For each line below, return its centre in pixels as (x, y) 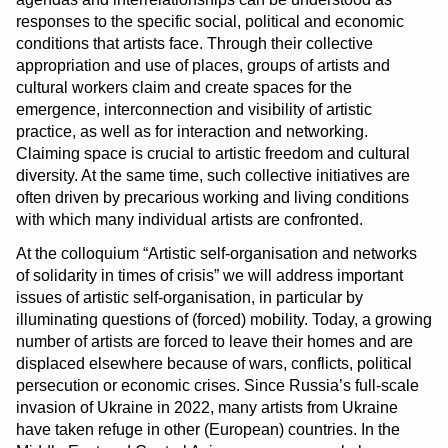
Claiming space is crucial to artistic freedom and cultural (213, 153)
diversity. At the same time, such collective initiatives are (213, 175)
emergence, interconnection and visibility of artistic (194, 109)
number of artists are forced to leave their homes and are (214, 341)
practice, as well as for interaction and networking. (192, 131)
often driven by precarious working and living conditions (212, 197)
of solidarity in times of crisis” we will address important (209, 275)
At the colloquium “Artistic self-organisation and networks (216, 253)
